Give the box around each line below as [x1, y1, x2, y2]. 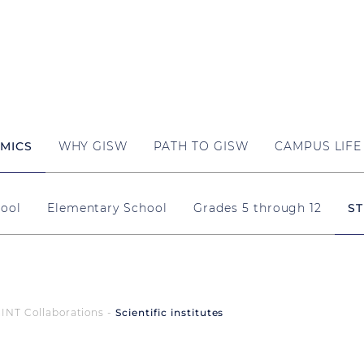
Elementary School [46, 201, 168, 215]
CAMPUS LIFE [274, 138, 362, 154]
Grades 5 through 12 [193, 201, 323, 215]
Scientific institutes [115, 306, 224, 318]
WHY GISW [58, 138, 128, 154]
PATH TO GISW [154, 138, 249, 154]
